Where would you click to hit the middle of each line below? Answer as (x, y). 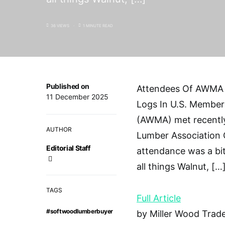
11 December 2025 (77, 97)
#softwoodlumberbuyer (80, 211)
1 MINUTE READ (98, 26)
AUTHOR (59, 129)
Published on (68, 86)
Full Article (159, 198)
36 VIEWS (60, 26)
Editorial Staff (68, 148)
